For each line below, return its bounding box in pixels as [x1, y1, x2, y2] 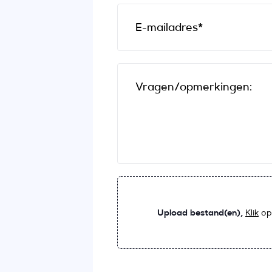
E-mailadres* [135, 21, 203, 34]
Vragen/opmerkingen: [135, 80, 252, 93]
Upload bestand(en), [157, 206, 243, 218]
